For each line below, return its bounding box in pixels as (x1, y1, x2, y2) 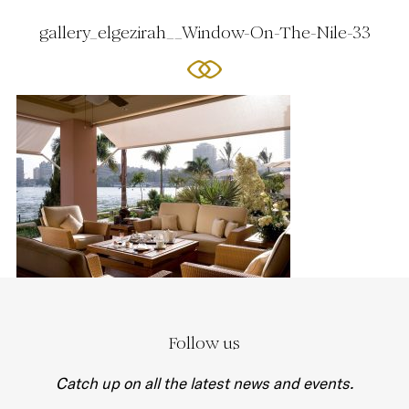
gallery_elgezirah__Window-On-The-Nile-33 (38, 22, 371, 43)
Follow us (169, 332, 240, 353)
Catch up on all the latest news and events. (56, 373, 353, 393)
